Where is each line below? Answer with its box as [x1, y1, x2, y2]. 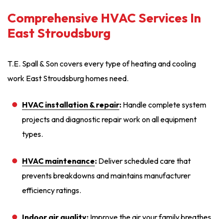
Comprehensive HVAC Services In [7, 10, 201, 26]
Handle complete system [121, 100, 206, 110]
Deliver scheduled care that [97, 156, 191, 166]
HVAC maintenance [22, 156, 95, 166]
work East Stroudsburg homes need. [7, 73, 129, 84]
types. [22, 129, 43, 139]
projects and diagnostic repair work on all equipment [22, 114, 197, 125]
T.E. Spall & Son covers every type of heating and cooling [7, 59, 196, 69]
